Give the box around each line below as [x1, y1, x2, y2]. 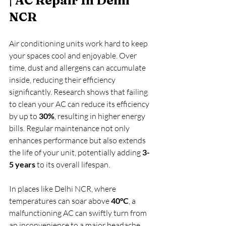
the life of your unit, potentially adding [9, 147, 142, 157]
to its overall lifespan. [35, 159, 111, 169]
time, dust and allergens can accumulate [9, 63, 147, 73]
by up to [9, 111, 39, 121]
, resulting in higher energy [54, 111, 147, 121]
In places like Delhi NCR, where [9, 184, 118, 194]
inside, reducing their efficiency [9, 75, 117, 85]
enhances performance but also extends [9, 135, 147, 145]
